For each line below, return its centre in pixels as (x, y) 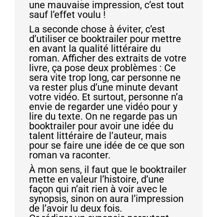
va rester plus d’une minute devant (104, 87)
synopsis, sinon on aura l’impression (106, 198)
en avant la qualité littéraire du (95, 48)
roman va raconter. (70, 155)
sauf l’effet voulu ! (67, 14)
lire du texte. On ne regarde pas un (103, 116)
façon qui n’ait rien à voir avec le (98, 189)
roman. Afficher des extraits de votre (108, 58)
